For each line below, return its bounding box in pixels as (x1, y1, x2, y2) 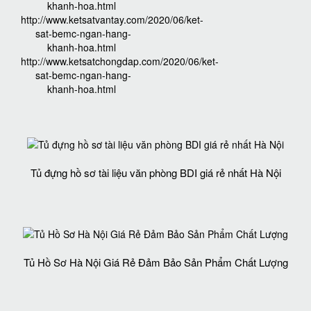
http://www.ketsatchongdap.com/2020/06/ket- (21, 54, 219, 69)
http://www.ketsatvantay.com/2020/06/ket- (21, 12, 203, 27)
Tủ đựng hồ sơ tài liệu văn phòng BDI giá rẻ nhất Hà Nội (30, 165, 281, 180)
